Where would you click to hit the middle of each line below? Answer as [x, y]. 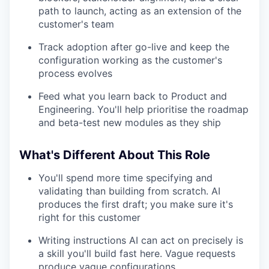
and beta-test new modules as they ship [130, 122]
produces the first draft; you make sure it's [136, 204]
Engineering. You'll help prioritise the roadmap [144, 109]
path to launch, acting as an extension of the [140, 11]
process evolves [75, 73]
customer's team [76, 24]
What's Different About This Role [115, 155]
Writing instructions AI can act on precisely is [141, 240]
